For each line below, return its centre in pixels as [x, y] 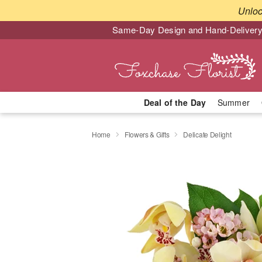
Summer [234, 102]
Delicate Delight [207, 134]
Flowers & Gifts [147, 134]
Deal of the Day [175, 102]
